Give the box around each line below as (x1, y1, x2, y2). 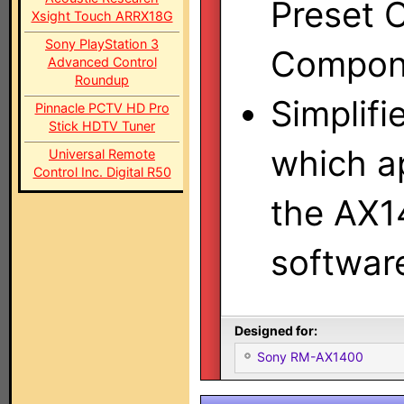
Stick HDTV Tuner (49, 118, 155, 133)
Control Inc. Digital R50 (32, 164, 171, 179)
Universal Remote (49, 146, 155, 161)
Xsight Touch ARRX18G (31, 8, 173, 23)
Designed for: (234, 323, 317, 338)
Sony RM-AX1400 (257, 349, 363, 364)
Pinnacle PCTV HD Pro (34, 100, 170, 115)
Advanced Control (47, 54, 157, 69)
